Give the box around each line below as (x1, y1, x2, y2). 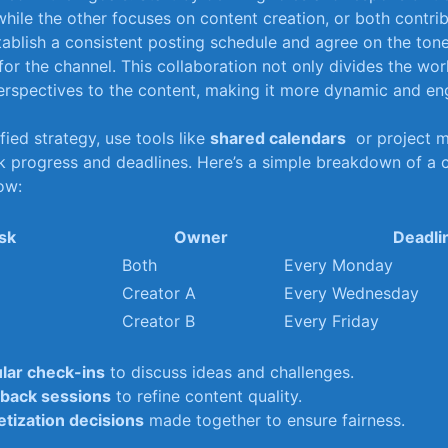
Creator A (122, 283, 196, 304)
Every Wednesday (284, 283, 419, 304)
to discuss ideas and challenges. (105, 362, 354, 383)
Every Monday (284, 255, 393, 276)
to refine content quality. (111, 386, 302, 407)
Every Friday (284, 311, 379, 332)
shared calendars (210, 128, 346, 149)
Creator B (122, 311, 195, 332)
